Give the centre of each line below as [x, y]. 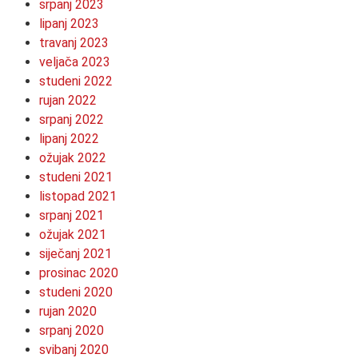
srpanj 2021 [72, 215]
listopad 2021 [78, 196]
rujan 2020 [68, 311]
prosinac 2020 [79, 272]
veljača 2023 [75, 62]
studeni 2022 [76, 81]
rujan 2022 [68, 100]
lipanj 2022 [69, 138]
